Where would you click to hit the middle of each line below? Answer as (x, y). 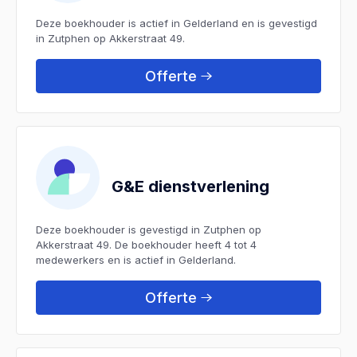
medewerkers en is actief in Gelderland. (136, 259)
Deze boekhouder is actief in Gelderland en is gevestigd (177, 23)
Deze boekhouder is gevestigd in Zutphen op (149, 229)
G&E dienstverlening (190, 186)
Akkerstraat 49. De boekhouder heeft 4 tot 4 (146, 244)
